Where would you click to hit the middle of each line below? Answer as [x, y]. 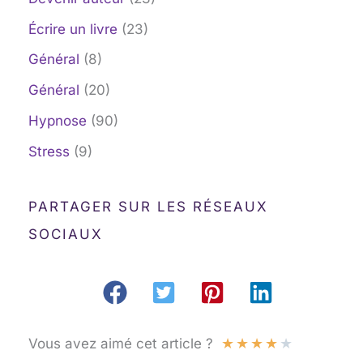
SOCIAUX [66, 234]
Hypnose [58, 120]
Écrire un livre [73, 29]
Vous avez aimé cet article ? [121, 343]
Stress [49, 151]
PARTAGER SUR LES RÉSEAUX [148, 206]
